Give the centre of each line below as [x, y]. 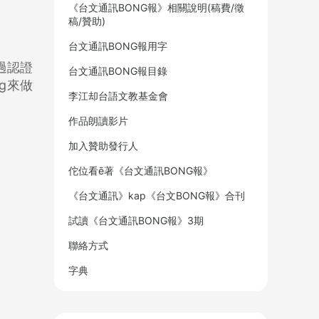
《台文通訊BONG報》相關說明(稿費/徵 [156, 7]
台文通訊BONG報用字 [118, 46]
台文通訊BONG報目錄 [118, 71]
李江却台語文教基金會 [118, 96]
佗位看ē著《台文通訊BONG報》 [141, 171]
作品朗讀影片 [98, 121]
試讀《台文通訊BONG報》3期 [136, 220]
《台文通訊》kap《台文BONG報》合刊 [157, 195]
